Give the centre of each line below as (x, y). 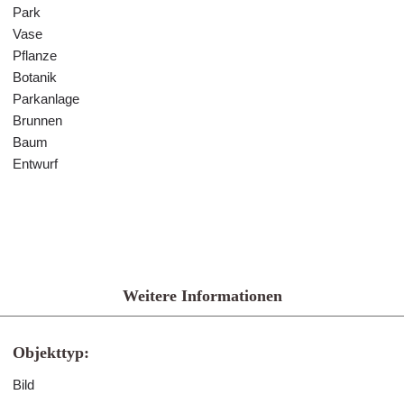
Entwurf (35, 164)
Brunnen (37, 120)
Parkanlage (46, 99)
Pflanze (35, 55)
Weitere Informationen (202, 296)
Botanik (35, 77)
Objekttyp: (51, 353)
